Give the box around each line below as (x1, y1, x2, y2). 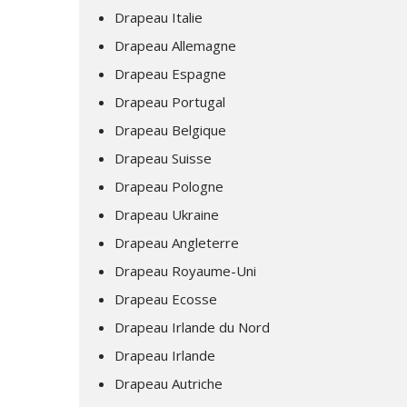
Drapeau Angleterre (114, 233, 239, 252)
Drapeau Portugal (114, 93, 225, 111)
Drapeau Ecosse (114, 290, 217, 308)
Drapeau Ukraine (114, 205, 219, 223)
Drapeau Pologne (114, 177, 223, 195)
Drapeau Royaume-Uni (114, 262, 256, 280)
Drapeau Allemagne (114, 36, 236, 55)
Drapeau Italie (114, 8, 203, 26)
